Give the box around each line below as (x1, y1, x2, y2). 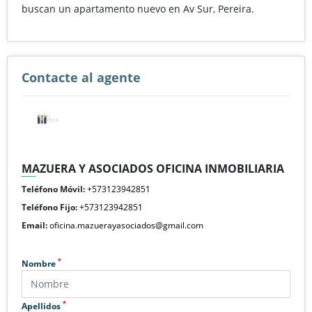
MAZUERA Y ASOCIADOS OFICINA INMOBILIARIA (22, 160, 284, 176)
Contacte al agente (22, 68, 141, 86)
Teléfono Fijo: (22, 201, 77, 213)
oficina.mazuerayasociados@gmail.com (49, 219, 203, 231)
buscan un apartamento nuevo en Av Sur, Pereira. (22, 1, 254, 15)
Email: (22, 219, 47, 231)
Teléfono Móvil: (22, 182, 85, 195)
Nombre (22, 257, 58, 270)
